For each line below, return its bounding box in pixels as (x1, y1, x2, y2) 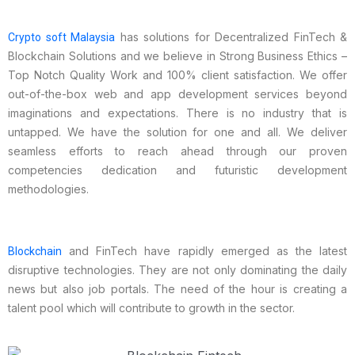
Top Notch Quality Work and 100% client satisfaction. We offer (8, 67, 347, 82)
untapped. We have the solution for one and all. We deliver (8, 124, 347, 139)
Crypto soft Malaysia (8, 30, 115, 44)
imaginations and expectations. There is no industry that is (8, 105, 347, 120)
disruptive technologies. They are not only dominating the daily (8, 262, 347, 277)
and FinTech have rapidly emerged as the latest (62, 243, 347, 258)
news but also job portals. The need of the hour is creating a (8, 281, 347, 296)
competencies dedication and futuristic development (8, 162, 347, 177)
